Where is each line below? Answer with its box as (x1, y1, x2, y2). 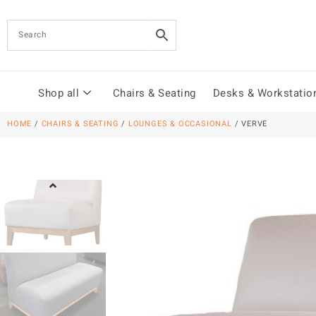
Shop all (38, 86, 79, 102)
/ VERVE (231, 119, 268, 130)
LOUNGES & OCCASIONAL (128, 119, 232, 130)
